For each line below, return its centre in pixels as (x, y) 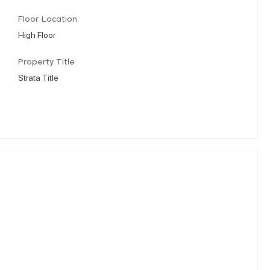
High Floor (37, 34)
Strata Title (38, 77)
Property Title (46, 62)
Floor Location (48, 19)
